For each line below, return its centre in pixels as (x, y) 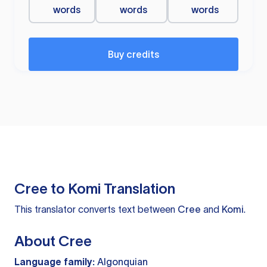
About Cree (53, 241)
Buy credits (133, 55)
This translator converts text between (96, 209)
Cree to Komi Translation (95, 189)
